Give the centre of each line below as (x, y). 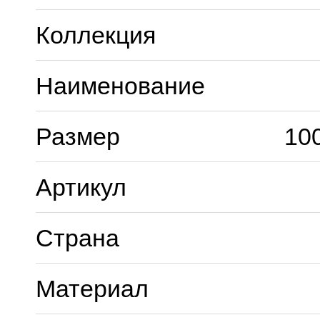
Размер (78, 137)
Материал (92, 289)
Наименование (120, 86)
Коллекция (96, 35)
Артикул (81, 187)
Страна (77, 238)
